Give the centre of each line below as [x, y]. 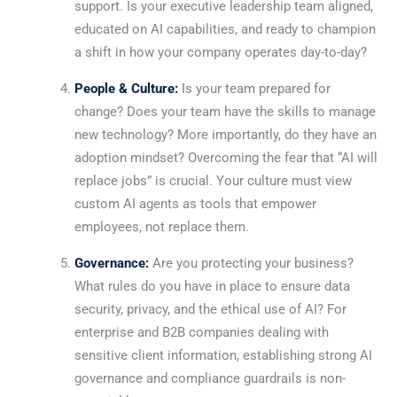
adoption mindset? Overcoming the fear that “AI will [226, 157]
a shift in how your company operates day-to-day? [220, 52]
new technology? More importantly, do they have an [225, 134]
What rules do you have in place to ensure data [212, 286]
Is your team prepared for [254, 88]
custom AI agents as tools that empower [195, 203]
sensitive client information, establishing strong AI [223, 355]
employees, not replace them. [161, 226]
